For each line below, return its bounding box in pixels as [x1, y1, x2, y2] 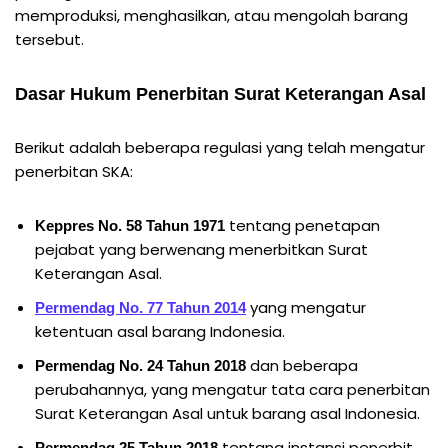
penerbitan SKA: [15, 160, 133, 182]
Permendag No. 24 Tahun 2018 [35, 356, 246, 374]
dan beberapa [246, 354, 358, 376]
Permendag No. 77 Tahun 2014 [35, 298, 246, 316]
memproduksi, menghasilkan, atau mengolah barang [15, 4, 408, 26]
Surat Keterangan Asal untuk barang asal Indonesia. [35, 402, 420, 424]
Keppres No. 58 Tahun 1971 [35, 216, 225, 234]
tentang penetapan [225, 214, 380, 236]
